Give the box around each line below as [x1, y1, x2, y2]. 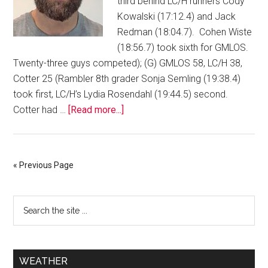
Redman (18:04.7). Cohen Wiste [117, 26, 252, 38]
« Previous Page [13, 160, 74, 170]
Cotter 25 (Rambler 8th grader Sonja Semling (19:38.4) [13, 73, 241, 85]
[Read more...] [68, 104, 124, 116]
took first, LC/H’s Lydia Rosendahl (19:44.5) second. [13, 89, 231, 100]
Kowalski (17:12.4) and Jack [117, 11, 236, 23]
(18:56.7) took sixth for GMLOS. [117, 42, 251, 54]
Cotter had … [13, 104, 69, 116]
